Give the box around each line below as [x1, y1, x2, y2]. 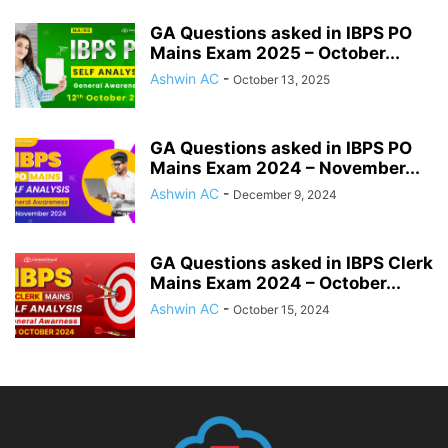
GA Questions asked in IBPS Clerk [150, 252, 433, 273]
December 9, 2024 [233, 186, 337, 202]
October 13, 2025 [233, 71, 330, 87]
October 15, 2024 [233, 301, 330, 317]
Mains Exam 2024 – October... [150, 272, 401, 293]
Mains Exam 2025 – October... [150, 42, 400, 63]
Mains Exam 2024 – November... [150, 157, 420, 178]
